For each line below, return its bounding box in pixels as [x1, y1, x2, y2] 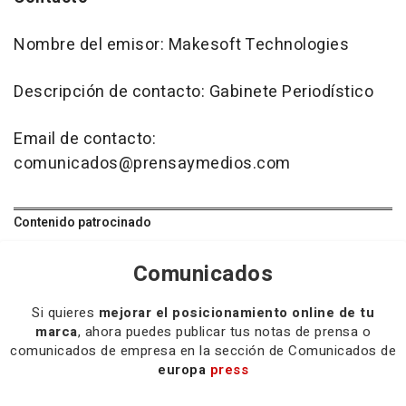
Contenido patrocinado [14, 212, 151, 232]
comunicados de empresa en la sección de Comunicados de [10, 340, 396, 361]
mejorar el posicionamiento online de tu [98, 302, 374, 323]
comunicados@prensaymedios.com [14, 150, 291, 176]
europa [158, 359, 210, 380]
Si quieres [32, 302, 99, 323]
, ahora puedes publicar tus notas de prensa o [77, 321, 371, 342]
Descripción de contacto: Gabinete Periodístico [14, 79, 373, 104]
